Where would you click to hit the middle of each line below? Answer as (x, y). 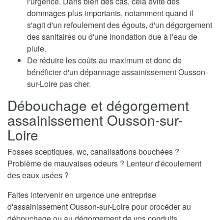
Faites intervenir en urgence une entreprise (82, 195)
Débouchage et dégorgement (98, 105)
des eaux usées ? (38, 175)
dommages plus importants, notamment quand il (110, 13)
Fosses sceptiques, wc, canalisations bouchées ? (93, 152)
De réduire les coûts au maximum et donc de (104, 60)
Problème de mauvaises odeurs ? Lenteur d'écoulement (104, 164)
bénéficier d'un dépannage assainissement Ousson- (117, 72)
